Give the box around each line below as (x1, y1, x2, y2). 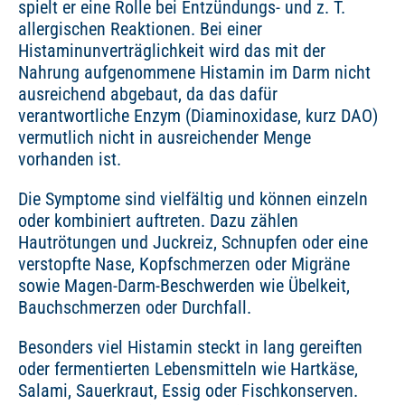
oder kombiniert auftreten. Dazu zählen (18, 210, 298, 232)
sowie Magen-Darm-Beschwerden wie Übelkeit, (18, 275, 350, 297)
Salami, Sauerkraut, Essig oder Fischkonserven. (18, 380, 358, 402)
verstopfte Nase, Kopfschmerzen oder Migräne (18, 253, 350, 276)
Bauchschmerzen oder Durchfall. (18, 297, 251, 319)
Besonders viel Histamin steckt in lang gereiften (18, 336, 363, 359)
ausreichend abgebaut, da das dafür (18, 83, 278, 106)
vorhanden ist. (18, 148, 121, 171)
